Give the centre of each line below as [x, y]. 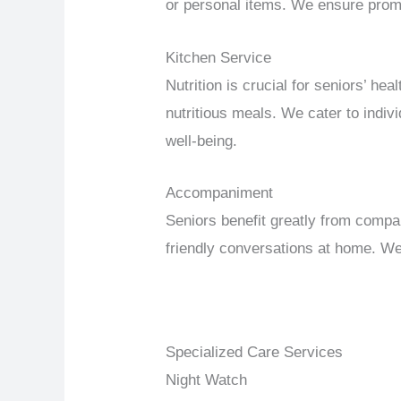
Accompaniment [220, 192]
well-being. [202, 141]
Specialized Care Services [255, 353]
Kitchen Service [219, 57]
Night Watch [207, 380]
